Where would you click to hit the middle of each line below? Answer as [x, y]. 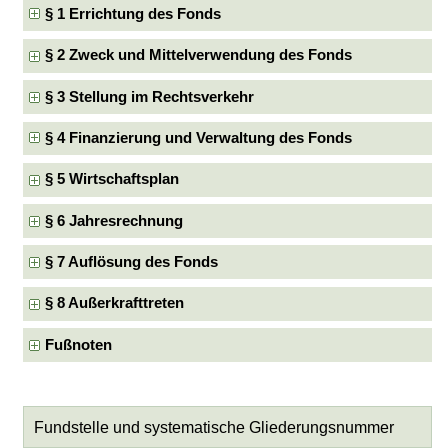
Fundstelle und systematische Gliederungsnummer [213, 427]
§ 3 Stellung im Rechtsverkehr [150, 96]
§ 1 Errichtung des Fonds [133, 14]
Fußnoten [79, 344]
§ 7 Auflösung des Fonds [132, 261]
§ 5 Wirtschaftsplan [112, 179]
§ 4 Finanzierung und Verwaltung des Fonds [199, 137]
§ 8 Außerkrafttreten [115, 303]
